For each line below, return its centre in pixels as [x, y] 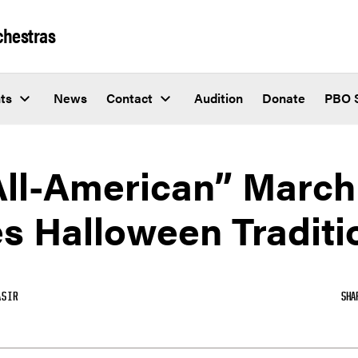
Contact [129, 98]
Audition [219, 98]
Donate [284, 98]
